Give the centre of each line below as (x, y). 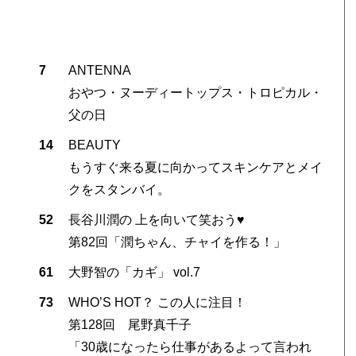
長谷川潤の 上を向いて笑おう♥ (156, 220)
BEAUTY (94, 145)
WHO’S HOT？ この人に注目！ (157, 303)
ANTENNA (99, 71)
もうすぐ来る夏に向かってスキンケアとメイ (195, 168)
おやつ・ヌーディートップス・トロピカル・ (195, 93)
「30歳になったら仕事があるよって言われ (190, 347)
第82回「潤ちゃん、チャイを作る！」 (177, 242)
